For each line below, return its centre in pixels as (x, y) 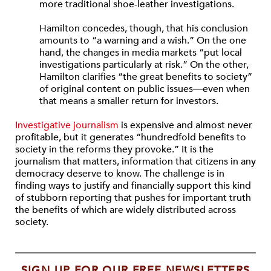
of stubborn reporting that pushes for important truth (133, 198)
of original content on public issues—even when (145, 89)
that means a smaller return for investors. (129, 101)
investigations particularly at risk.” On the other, (144, 65)
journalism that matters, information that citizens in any (135, 162)
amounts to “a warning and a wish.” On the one (143, 41)
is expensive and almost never (185, 125)
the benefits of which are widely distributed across (126, 210)
